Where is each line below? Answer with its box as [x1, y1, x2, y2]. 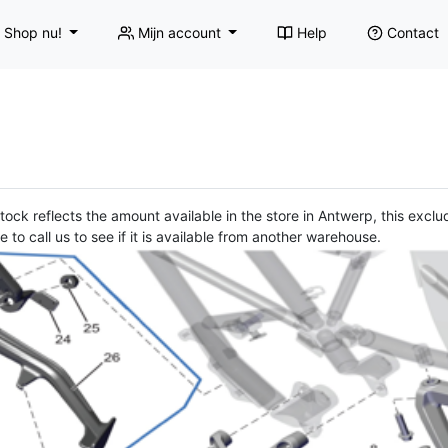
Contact [386, 23, 439, 41]
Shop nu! [3, 23, 62, 41]
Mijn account [137, 23, 221, 41]
